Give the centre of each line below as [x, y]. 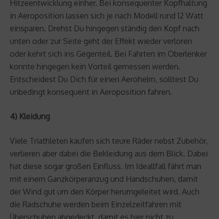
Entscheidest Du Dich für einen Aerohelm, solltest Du [104, 79]
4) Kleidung [30, 116]
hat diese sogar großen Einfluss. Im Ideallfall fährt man [106, 166]
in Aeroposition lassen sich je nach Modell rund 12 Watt [107, 15]
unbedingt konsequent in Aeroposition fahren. [91, 92]
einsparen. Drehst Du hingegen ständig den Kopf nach [105, 28]
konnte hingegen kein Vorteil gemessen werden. [95, 66]
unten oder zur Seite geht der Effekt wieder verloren [101, 41]
